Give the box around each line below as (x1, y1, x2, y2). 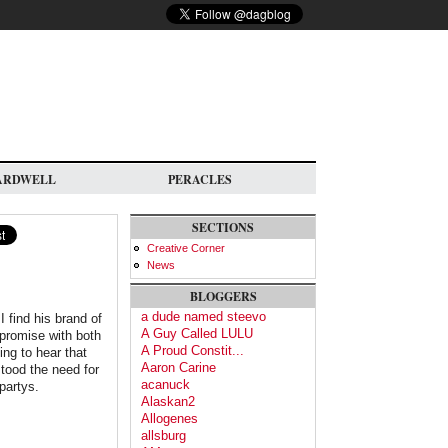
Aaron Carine (141, 360, 216, 376)
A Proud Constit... (141, 343, 244, 359)
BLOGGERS (189, 288, 257, 306)
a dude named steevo (141, 309, 266, 325)
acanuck (141, 377, 190, 393)
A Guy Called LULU (141, 326, 253, 342)
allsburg (141, 428, 186, 444)
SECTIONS (192, 219, 254, 236)
